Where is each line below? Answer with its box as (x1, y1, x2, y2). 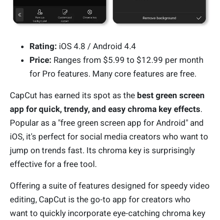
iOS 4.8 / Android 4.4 (57, 41, 136, 52)
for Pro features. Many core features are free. (29, 69, 196, 79)
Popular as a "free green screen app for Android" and (10, 118, 204, 128)
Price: (29, 55, 52, 65)
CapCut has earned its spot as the (10, 90, 137, 101)
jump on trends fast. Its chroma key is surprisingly (10, 145, 195, 156)
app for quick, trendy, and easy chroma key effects (10, 104, 200, 114)
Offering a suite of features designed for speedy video (10, 181, 210, 191)
